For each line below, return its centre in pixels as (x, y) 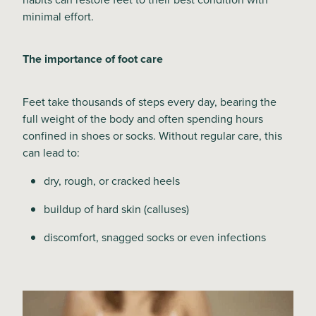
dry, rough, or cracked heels (112, 181)
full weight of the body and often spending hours (143, 119)
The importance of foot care (93, 59)
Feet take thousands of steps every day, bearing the (150, 102)
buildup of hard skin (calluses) (116, 209)
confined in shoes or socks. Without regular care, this (152, 136)
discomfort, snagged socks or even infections (155, 237)
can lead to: (51, 153)
